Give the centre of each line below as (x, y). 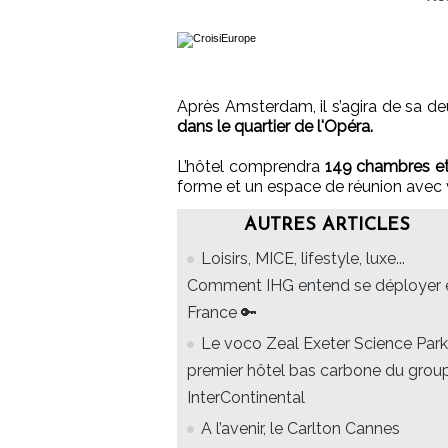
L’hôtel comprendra (251, 167)
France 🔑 (222, 313)
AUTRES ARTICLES (327, 226)
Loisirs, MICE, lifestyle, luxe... (303, 259)
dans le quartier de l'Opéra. (275, 127)
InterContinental (246, 398)
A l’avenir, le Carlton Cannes (300, 429)
